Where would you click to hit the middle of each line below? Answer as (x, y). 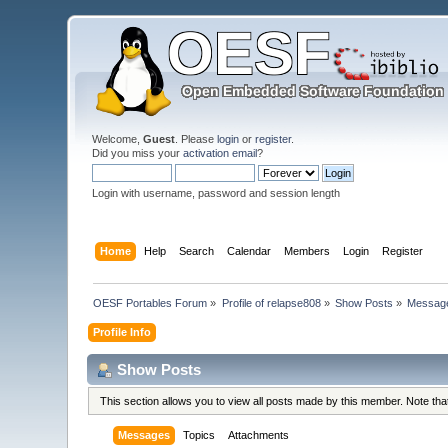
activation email (220, 153)
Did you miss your (138, 153)
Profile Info (122, 331)
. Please (196, 139)
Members (306, 250)
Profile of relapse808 (271, 302)
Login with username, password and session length (216, 193)
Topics (199, 435)
